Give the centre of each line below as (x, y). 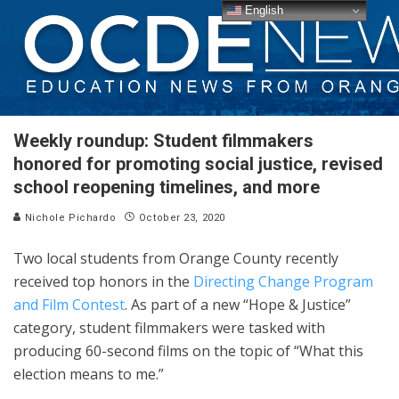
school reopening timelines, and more (167, 187)
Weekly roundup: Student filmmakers (163, 141)
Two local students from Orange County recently (176, 258)
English (263, 10)
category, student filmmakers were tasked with (169, 328)
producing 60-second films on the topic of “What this (188, 351)
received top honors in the (103, 281)
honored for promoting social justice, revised (198, 164)
